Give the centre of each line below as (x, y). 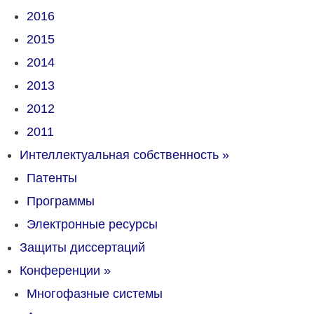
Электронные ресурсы (92, 224)
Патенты (52, 178)
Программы (61, 201)
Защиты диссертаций (82, 247)
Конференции (60, 271)
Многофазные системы (95, 294)
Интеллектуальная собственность (119, 155)
